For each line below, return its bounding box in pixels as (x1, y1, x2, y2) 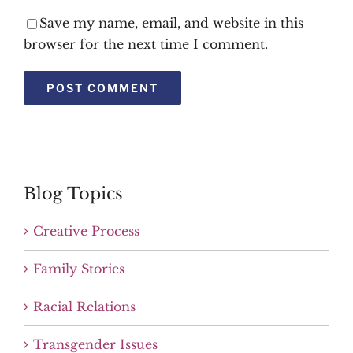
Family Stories (33, 261, 124, 277)
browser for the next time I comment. (24, 36, 268, 52)
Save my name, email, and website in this (39, 15, 303, 31)
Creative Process (33, 223, 139, 239)
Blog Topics (24, 184, 123, 204)
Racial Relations (33, 299, 136, 314)
